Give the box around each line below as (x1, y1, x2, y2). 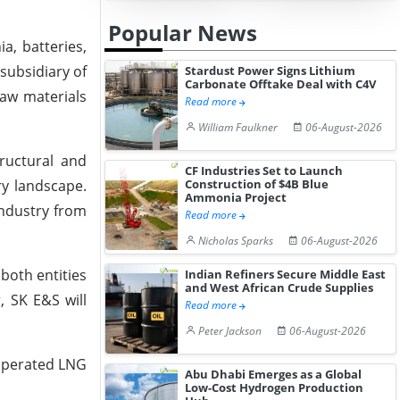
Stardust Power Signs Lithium (185, 62, 356, 79)
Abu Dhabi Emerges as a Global (185, 366, 362, 382)
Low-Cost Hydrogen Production (185, 379, 364, 396)
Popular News (108, 18, 257, 47)
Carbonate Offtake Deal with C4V (185, 76, 377, 92)
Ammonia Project (185, 189, 287, 205)
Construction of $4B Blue (185, 176, 329, 192)
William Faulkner (198, 120, 279, 135)
